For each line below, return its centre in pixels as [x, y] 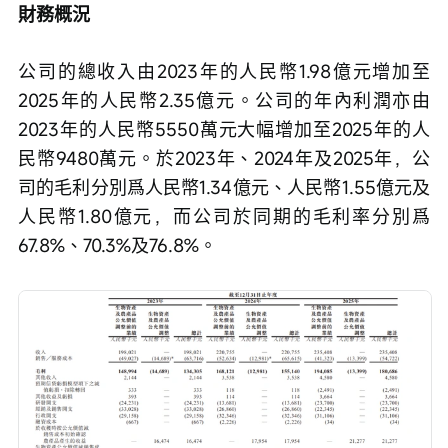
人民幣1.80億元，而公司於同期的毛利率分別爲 [224, 215]
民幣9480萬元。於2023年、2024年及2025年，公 [224, 157]
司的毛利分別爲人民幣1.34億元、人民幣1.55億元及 [224, 186]
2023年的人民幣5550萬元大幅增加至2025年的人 [224, 128]
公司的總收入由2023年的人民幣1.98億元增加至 [224, 70]
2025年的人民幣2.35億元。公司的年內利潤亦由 [224, 99]
